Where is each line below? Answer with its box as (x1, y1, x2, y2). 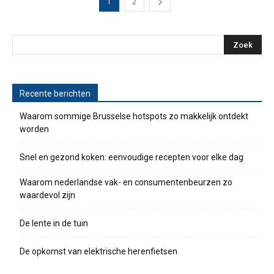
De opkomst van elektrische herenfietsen (20, 246, 177, 257)
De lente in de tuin (20, 218, 88, 229)
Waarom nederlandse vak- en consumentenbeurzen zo (20, 177, 232, 188)
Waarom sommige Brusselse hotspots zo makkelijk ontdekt (20, 111, 248, 122)
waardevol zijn (20, 190, 75, 201)
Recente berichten (20, 89, 91, 99)
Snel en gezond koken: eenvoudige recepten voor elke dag (20, 152, 243, 163)
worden (20, 124, 49, 135)
